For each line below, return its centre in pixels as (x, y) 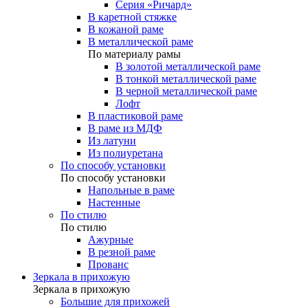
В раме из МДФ (125, 128)
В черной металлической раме (186, 91)
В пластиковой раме (135, 116)
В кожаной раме (126, 29)
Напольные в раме (131, 190)
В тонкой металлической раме (186, 79)
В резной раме (122, 252)
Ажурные (111, 240)
